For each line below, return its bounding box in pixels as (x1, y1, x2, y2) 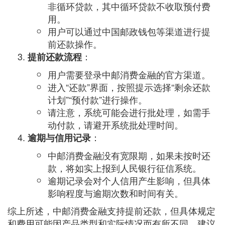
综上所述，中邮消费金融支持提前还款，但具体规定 (8, 204, 215, 217)
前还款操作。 (48, 37, 102, 50)
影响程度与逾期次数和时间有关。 (48, 186, 183, 199)
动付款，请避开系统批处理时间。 (48, 118, 183, 131)
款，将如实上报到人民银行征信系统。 (48, 161, 201, 174)
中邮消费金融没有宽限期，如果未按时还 (48, 149, 210, 162)
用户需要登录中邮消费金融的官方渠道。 (48, 68, 210, 81)
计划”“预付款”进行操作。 (48, 93, 147, 106)
